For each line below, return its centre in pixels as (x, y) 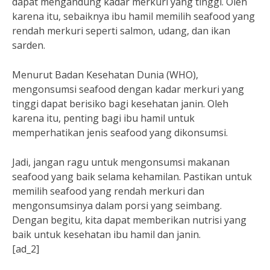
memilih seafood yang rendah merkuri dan (108, 191)
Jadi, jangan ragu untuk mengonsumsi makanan (121, 162)
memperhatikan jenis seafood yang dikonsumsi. (120, 133)
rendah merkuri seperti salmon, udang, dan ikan (121, 31)
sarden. (29, 45)
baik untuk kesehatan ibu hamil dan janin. (106, 234)
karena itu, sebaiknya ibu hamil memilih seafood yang (133, 16)
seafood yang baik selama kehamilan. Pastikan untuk (132, 177)
